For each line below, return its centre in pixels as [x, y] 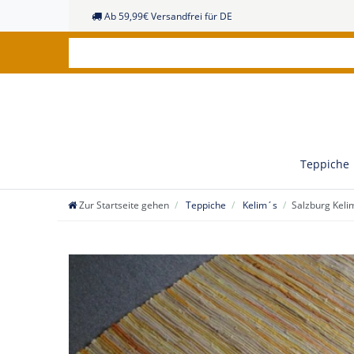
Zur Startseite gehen [124, 205]
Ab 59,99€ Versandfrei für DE [168, 16]
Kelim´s [259, 205]
